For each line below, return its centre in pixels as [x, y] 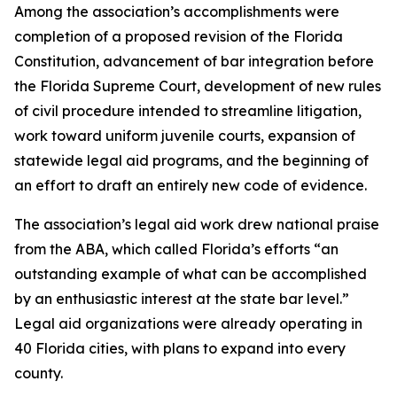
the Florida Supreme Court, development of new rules [198, 86]
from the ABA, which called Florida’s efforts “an [176, 249]
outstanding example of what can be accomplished [191, 274]
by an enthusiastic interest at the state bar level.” [182, 299]
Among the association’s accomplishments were [177, 12]
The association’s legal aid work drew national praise [197, 224]
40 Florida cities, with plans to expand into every [180, 348]
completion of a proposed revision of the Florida [179, 36]
